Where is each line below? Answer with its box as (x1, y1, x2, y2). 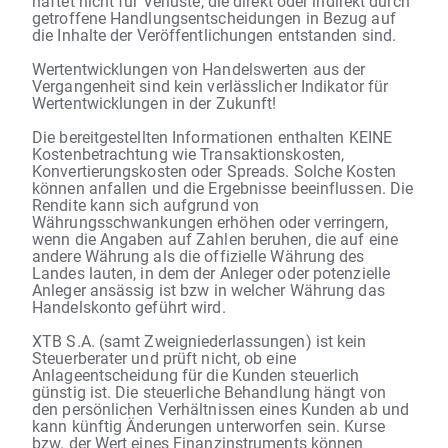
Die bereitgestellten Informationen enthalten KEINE (32, 125, 393, 147)
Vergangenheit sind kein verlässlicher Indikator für (32, 74, 389, 96)
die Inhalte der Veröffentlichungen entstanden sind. (32, 23, 397, 45)
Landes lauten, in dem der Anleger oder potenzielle (32, 261, 391, 283)
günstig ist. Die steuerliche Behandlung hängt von (32, 380, 386, 402)
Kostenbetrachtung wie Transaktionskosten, (32, 142, 345, 164)
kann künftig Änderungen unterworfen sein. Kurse (32, 414, 385, 436)
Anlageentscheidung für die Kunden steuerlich (32, 363, 360, 385)
